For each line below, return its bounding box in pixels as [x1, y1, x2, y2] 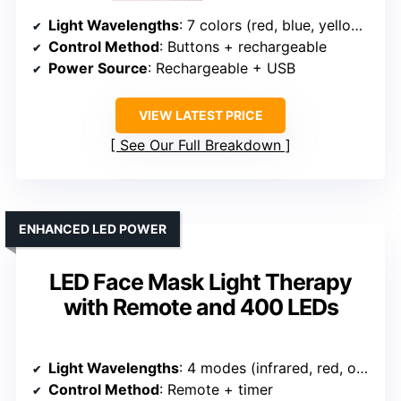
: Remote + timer [159, 380, 273, 398]
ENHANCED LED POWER [19, 220, 166, 236]
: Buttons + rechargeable [159, 37, 327, 55]
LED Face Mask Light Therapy [49, 268, 352, 295]
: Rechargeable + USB [148, 58, 295, 77]
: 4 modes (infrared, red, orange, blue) [179, 358, 356, 377]
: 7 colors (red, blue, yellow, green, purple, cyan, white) [179, 15, 351, 34]
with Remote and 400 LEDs [63, 293, 338, 320]
